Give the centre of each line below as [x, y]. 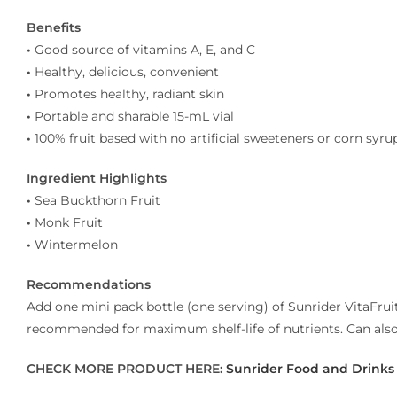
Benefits [54, 27]
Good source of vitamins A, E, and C [143, 50]
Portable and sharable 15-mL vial [134, 116]
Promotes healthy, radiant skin [129, 94]
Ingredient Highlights [97, 178]
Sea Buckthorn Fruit [97, 200]
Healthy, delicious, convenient [127, 72]
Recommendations [89, 284]
